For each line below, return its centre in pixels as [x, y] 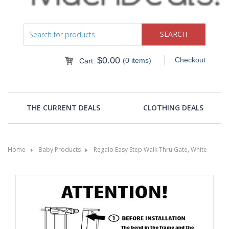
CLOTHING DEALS [173, 107]
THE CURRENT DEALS [64, 107]
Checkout [190, 60]
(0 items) [137, 60]
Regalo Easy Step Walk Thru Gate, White [150, 149]
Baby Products [60, 149]
